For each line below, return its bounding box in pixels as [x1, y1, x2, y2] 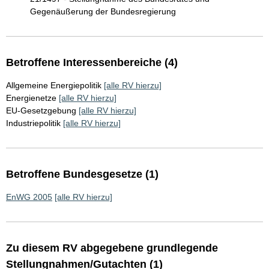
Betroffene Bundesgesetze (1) [6, 168, 159, 181]
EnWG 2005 [6, 192, 52, 202]
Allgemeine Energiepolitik [6, 80, 101, 91]
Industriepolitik [6, 118, 61, 128]
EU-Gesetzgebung [6, 106, 76, 116]
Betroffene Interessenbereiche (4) [6, 56, 178, 69]
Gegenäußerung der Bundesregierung [30, 7, 176, 17]
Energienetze [6, 93, 56, 103]
